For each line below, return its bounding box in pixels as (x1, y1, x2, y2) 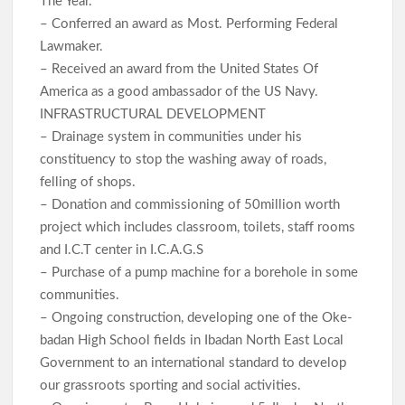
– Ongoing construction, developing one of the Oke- (40, 311, 353, 325)
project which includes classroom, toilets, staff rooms (40, 221, 356, 235)
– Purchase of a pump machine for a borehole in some (40, 266, 359, 280)
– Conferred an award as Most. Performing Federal (40, 17, 339, 32)
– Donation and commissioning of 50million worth (40, 198, 341, 212)
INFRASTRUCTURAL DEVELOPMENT (40, 108, 267, 122)
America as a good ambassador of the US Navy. (40, 85, 319, 99)
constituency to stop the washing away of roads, (40, 153, 327, 167)
